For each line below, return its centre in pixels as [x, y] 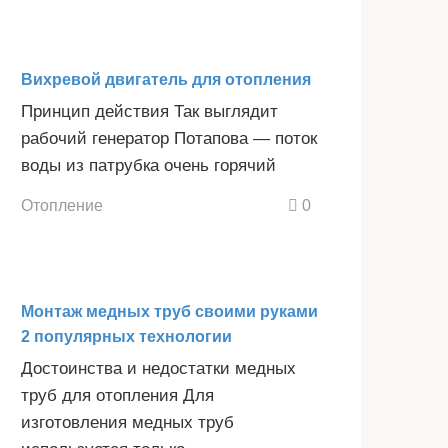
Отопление [62, 205]
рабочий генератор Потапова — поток [169, 138]
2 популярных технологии [126, 337]
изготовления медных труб [127, 423]
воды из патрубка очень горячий [148, 165]
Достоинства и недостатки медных [158, 369]
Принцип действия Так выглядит [149, 111]
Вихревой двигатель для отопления [166, 79]
